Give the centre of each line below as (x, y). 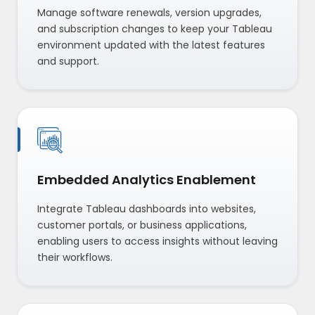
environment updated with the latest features (151, 45)
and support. (68, 62)
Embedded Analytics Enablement (147, 179)
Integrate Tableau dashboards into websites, (147, 208)
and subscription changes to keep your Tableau (155, 29)
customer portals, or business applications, (142, 225)
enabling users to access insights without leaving (157, 241)
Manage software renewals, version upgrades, (149, 13)
